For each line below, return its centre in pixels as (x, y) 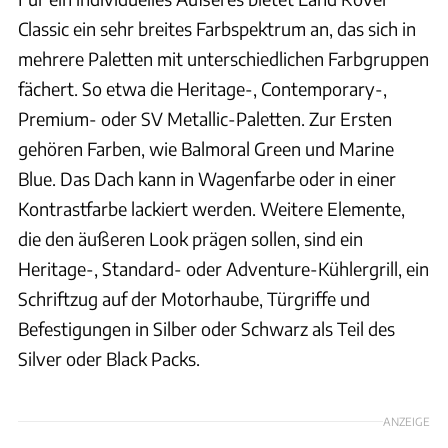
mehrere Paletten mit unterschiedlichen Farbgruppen (223, 58)
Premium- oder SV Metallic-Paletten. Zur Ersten (205, 118)
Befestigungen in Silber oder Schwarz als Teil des (206, 328)
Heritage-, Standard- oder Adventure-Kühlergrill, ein (223, 268)
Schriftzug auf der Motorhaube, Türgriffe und (194, 298)
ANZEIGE (406, 421)
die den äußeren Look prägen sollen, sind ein (190, 238)
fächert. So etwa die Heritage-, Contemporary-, (202, 88)
